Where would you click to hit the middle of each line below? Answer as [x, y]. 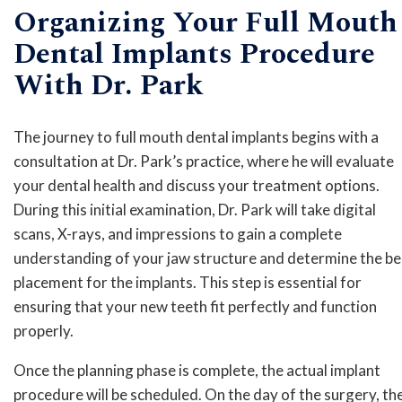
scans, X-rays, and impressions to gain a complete [178, 234]
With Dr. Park [109, 85]
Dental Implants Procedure [194, 54]
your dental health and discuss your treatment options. [197, 186]
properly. [44, 331]
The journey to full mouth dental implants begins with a [196, 137]
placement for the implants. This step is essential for [188, 283]
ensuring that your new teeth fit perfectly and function [195, 307]
